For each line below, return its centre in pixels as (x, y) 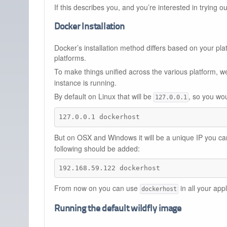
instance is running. (85, 83)
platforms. (70, 58)
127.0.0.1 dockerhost (100, 117)
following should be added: (97, 148)
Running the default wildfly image (118, 209)
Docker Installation (89, 27)
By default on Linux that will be (104, 96)
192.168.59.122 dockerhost (110, 168)
